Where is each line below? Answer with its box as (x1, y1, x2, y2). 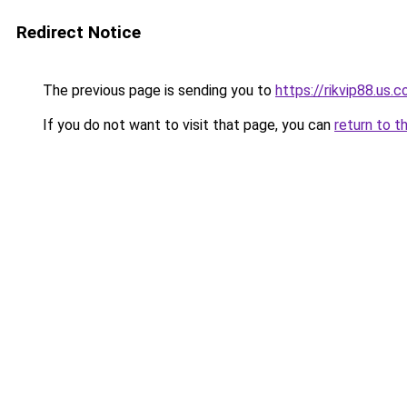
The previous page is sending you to (39, 82, 275, 99)
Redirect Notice (16, 22, 141, 43)
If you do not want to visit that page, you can (39, 116, 334, 134)
